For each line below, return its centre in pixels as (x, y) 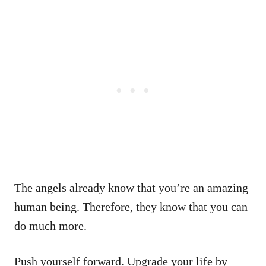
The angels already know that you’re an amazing (131, 187)
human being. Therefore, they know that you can (131, 206)
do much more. (50, 225)
